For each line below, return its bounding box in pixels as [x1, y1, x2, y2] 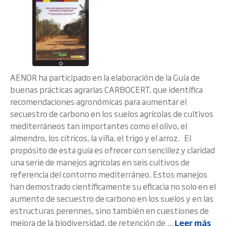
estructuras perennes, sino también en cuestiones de [10, 204, 209, 216]
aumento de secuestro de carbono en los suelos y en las [10, 192, 213, 204]
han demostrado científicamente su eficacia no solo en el [10, 180, 216, 192]
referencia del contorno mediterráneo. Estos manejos [10, 168, 207, 180]
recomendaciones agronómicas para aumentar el [10, 95, 187, 107]
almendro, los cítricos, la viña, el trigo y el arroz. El [10, 132, 191, 144]
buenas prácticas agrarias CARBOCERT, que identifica [10, 83, 203, 95]
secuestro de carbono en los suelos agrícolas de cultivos [10, 107, 213, 120]
